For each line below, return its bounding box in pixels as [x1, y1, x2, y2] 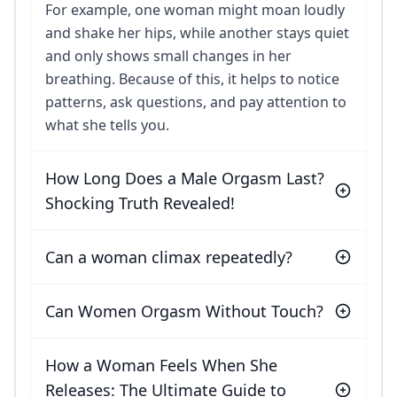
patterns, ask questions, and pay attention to [45, 92, 346, 113]
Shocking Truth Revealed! [45, 192, 235, 214]
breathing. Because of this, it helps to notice [45, 69, 339, 90]
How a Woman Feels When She [45, 354, 277, 377]
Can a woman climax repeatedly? [45, 246, 292, 269]
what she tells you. [45, 115, 169, 136]
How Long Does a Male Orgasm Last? [45, 167, 324, 190]
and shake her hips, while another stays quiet [45, 23, 349, 43]
